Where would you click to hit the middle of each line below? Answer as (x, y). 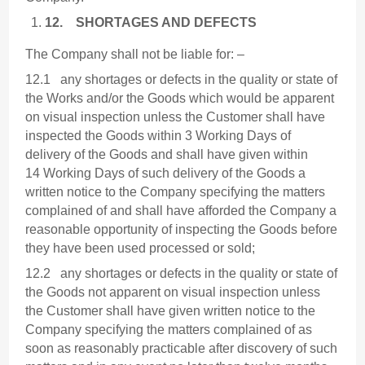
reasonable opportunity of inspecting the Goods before (182, 230)
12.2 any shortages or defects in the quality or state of (182, 274)
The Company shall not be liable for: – (135, 55)
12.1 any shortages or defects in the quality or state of (182, 80)
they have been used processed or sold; (141, 248)
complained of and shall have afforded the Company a (181, 211)
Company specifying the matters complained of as (169, 330)
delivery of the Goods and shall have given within (167, 155)
